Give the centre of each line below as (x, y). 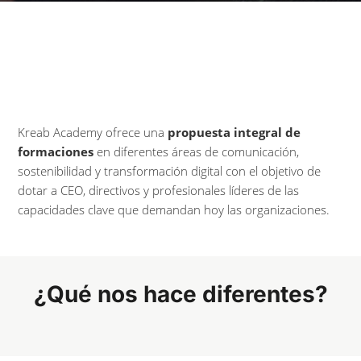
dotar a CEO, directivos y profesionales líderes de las (159, 190)
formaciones (56, 151)
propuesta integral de (234, 132)
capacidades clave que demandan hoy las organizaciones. (174, 210)
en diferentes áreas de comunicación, (197, 151)
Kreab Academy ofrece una (93, 132)
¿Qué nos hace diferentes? (180, 294)
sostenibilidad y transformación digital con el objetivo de (170, 171)
